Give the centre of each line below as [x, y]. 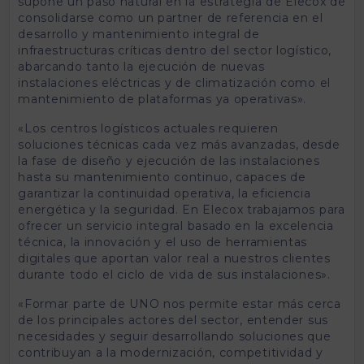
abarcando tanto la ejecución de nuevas [141, 66]
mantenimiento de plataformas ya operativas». [162, 99]
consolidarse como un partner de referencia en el [171, 17]
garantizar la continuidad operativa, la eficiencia [165, 193]
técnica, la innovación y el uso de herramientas [163, 242]
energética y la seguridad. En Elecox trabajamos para [182, 209]
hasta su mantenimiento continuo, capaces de [162, 177]
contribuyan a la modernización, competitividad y [171, 352]
